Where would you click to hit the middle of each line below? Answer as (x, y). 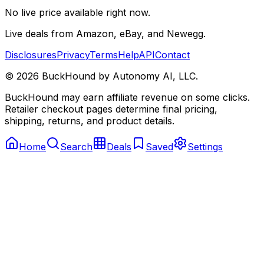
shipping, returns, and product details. (90, 121)
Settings (205, 146)
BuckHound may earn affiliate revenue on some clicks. (127, 97)
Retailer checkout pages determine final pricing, (111, 109)
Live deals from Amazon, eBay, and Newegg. (105, 33)
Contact (172, 55)
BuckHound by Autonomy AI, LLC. (118, 76)
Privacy (73, 55)
